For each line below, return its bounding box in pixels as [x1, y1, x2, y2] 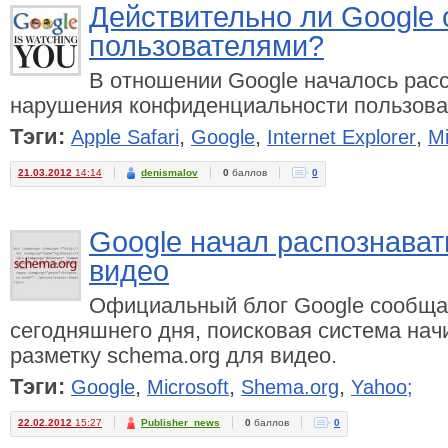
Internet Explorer [267, 126, 416, 148]
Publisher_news [141, 417, 220, 428]
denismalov [141, 167, 198, 178]
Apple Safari [71, 126, 179, 148]
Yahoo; [351, 376, 413, 398]
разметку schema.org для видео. [10, 344, 337, 368]
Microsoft [147, 376, 229, 398]
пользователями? [89, 30, 324, 62]
